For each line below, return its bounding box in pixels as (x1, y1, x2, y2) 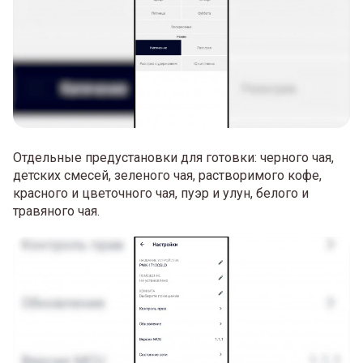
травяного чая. (13, 203, 100, 219)
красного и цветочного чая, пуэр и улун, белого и (13, 185, 309, 201)
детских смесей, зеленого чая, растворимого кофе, (13, 167, 322, 183)
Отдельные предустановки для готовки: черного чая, (13, 149, 334, 165)
